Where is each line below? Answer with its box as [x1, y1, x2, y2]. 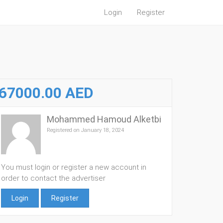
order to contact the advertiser [1, 174, 106, 183]
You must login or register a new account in [1, 163, 146, 172]
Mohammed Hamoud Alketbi [47, 114, 161, 124]
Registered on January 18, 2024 [47, 127, 124, 133]
